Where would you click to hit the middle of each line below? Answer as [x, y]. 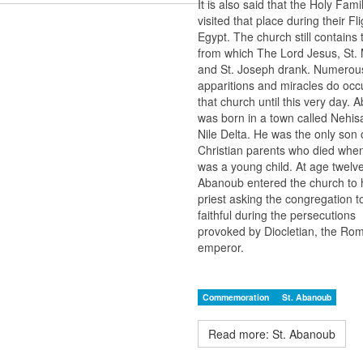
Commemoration [237, 297]
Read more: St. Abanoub [271, 334]
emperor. [220, 248]
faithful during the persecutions [276, 215]
